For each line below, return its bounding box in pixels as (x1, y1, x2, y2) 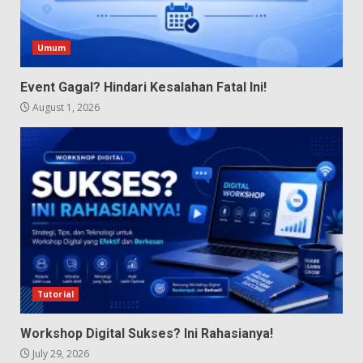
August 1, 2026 (30, 100, 100, 114)
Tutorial (37, 288, 74, 300)
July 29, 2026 (30, 346, 89, 361)
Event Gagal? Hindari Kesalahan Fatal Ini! (20, 79, 267, 95)
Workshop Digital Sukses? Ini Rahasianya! (20, 325, 273, 341)
